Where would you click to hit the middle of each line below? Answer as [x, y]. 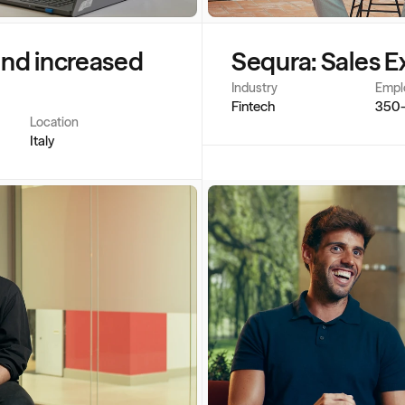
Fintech [253, 106]
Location [55, 122]
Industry [254, 88]
